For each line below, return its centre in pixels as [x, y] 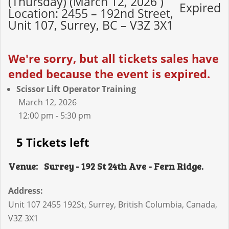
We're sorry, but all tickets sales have [113, 59]
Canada [201, 205]
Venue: [23, 166]
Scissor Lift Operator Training [76, 89]
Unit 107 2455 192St [46, 205]
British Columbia [150, 205]
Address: [26, 191]
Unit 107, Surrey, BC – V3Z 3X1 [91, 25]
